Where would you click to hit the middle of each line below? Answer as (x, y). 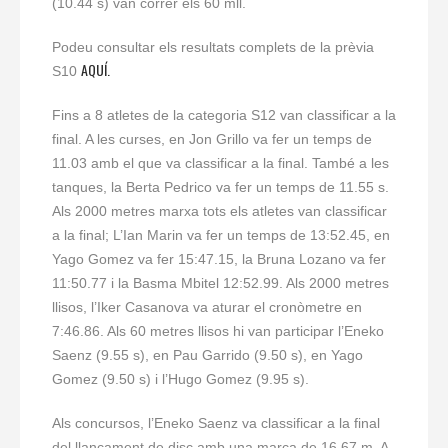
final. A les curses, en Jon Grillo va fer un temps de (212, 139)
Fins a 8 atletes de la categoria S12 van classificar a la (224, 115)
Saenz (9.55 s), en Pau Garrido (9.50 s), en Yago (207, 355)
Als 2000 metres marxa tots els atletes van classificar (219, 211)
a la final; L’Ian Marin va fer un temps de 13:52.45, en (221, 235)
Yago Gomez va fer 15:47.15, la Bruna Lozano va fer (219, 259)
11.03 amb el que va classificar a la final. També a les (220, 163)
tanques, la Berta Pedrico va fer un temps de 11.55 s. (220, 187)
